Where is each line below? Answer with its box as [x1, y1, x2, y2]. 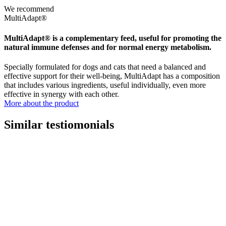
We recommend [4, 5, 54, 14]
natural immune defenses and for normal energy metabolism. [4, 42, 211, 51]
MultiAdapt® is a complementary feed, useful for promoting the [4, 33, 221, 42]
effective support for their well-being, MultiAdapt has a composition [4, 71, 220, 80]
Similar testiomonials [4, 118, 114, 131]
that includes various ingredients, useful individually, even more [4, 80, 206, 89]
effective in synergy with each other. [4, 89, 119, 98]
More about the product [4, 98, 79, 107]
